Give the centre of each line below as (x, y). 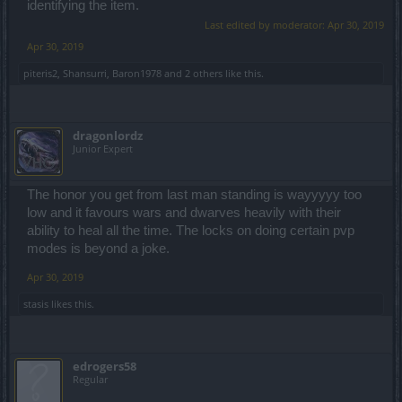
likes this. (71, 304)
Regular (90, 380)
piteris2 (40, 74)
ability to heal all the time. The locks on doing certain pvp (191, 231)
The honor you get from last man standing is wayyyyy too (194, 195)
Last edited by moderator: (266, 25)
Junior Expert (103, 149)
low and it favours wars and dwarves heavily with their (184, 213)
